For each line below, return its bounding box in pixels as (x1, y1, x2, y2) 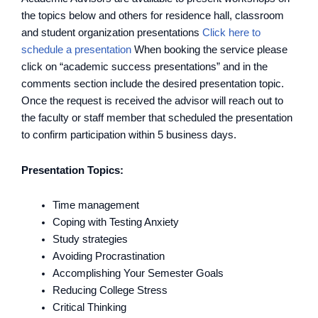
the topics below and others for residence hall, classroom (21, 10, 284, 22)
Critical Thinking (52, 302, 126, 314)
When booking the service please (131, 44, 287, 56)
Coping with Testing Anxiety (52, 216, 179, 229)
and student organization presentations (21, 27, 202, 39)
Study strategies (52, 234, 128, 246)
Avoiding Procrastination (52, 251, 165, 263)
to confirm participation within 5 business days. (21, 129, 236, 141)
